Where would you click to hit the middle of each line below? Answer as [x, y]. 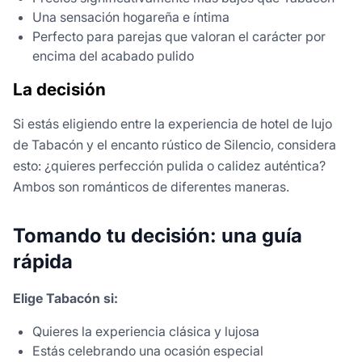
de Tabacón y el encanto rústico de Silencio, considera [175, 145]
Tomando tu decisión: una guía [158, 236]
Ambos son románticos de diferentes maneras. [151, 187]
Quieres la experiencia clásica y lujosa [146, 332]
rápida [43, 262]
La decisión [59, 90]
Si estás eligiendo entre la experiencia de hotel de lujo [173, 124]
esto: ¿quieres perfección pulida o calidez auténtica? [169, 166]
